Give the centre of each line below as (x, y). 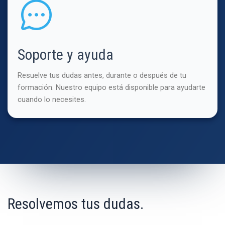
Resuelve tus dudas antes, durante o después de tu (102, 75)
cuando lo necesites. (52, 99)
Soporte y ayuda (66, 54)
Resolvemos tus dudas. (76, 203)
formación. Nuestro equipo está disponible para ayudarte (111, 87)
